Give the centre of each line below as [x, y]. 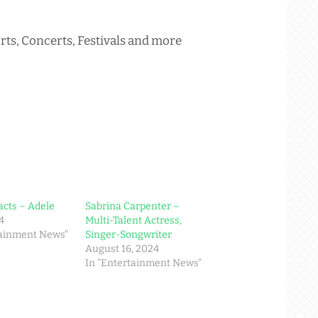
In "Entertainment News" [144, 263]
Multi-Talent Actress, [134, 221]
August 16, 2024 [122, 249]
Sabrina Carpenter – [133, 207]
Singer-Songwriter [129, 235]
